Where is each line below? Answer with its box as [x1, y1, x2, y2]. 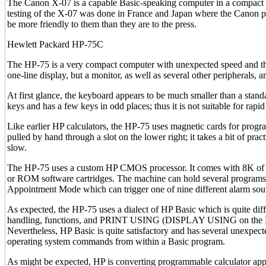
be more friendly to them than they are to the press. [7, 19, 197, 29]
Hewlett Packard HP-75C [7, 39, 103, 49]
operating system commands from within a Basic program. [7, 236, 225, 246]
